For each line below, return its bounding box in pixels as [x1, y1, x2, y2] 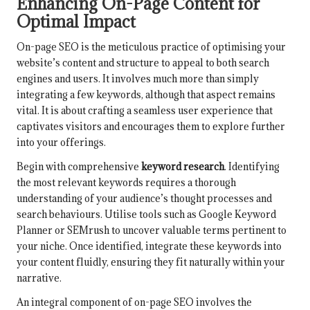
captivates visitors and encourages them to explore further [17, 120, 285, 134]
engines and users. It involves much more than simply [17, 72, 259, 86]
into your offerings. [17, 136, 106, 149]
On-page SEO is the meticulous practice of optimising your [17, 40, 286, 54]
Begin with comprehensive [17, 160, 141, 174]
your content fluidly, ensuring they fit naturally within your [17, 255, 285, 269]
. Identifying [224, 160, 280, 174]
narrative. [17, 271, 62, 285]
